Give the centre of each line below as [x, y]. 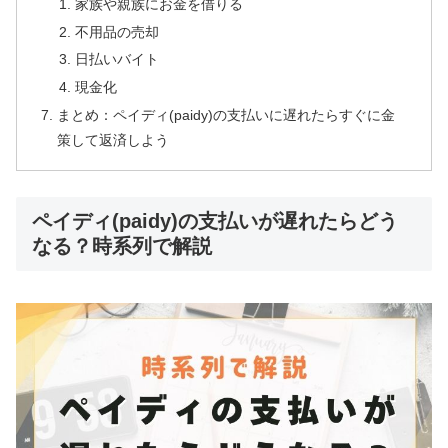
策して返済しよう [113, 140]
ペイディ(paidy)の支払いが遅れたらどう [215, 220]
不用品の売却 [116, 31]
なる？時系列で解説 [122, 245]
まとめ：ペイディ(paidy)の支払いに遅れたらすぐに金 [226, 115]
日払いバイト [116, 59]
